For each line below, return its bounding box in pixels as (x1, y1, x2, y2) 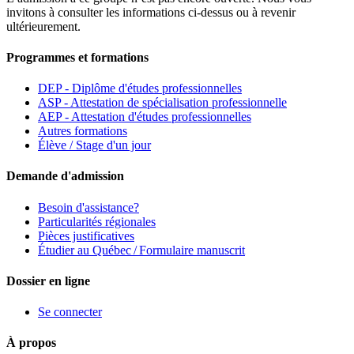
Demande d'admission (6, 169, 124, 183)
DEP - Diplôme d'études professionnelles (38, 81, 242, 96)
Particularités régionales (38, 214, 156, 228)
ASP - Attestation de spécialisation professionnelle (38, 96, 287, 110)
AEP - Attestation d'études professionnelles (38, 110, 251, 124)
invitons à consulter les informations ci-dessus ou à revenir (6, 5, 296, 19)
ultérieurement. (6, 19, 81, 33)
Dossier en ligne (6, 273, 90, 288)
